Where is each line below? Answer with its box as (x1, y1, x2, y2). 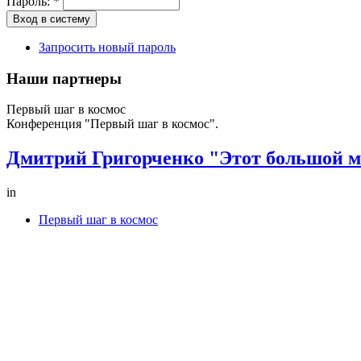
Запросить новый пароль (39, 39, 176, 54)
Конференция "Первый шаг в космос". (6, 117, 218, 131)
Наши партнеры (6, 69, 122, 87)
